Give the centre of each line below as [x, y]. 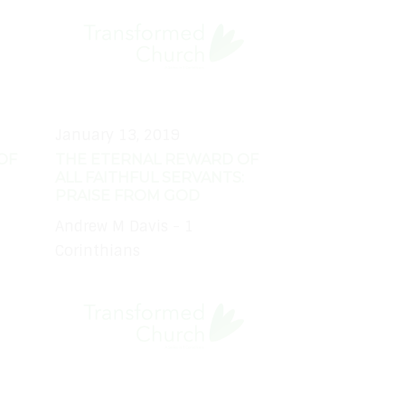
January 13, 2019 [118, 135]
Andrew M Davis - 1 [124, 227]
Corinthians [98, 251]
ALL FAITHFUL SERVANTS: [150, 177]
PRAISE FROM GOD [127, 195]
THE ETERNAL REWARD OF [157, 159]
